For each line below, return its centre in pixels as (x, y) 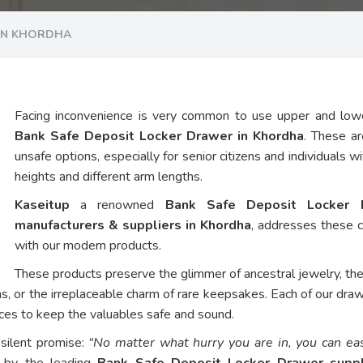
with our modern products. (88, 245)
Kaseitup (42, 205)
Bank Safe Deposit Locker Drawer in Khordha (160, 136)
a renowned (117, 205)
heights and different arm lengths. (109, 176)
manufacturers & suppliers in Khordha (133, 225)
